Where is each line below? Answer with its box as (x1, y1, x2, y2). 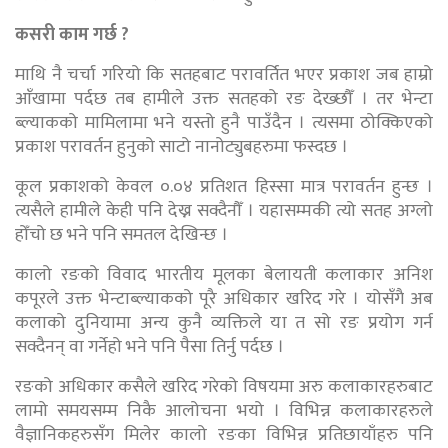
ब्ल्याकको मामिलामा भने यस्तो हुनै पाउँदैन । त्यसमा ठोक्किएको (15, 107, 433, 138)
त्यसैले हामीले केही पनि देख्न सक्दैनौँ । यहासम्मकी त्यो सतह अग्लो (15, 195, 433, 226)
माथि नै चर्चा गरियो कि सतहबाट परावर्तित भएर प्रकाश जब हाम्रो (15, 59, 433, 90)
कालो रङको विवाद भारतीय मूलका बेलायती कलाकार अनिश (15, 259, 433, 290)
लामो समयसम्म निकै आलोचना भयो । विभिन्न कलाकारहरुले (15, 395, 433, 426)
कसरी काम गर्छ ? (15, 19, 129, 50)
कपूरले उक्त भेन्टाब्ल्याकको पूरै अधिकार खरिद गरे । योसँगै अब (15, 283, 433, 314)
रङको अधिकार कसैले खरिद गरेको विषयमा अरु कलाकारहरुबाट (15, 371, 433, 402)
